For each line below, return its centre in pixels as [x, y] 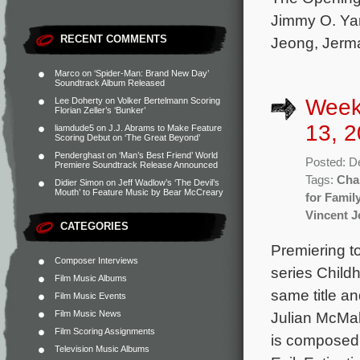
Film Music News [88, 313]
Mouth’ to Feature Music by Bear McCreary [139, 192]
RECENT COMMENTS [114, 39]
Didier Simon [79, 182]
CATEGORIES [94, 226]
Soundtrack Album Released [110, 83]
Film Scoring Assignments [105, 331]
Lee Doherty [79, 100]
